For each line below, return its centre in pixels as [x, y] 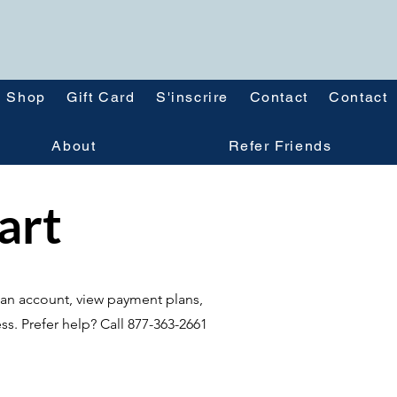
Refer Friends [280, 146]
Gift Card [101, 97]
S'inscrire [193, 97]
